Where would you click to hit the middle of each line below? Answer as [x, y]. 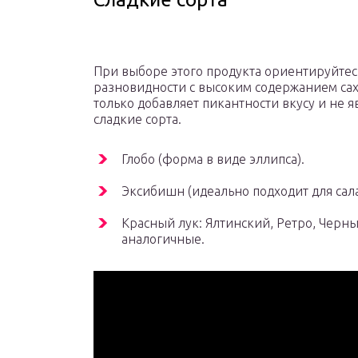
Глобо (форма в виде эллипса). [213, 159]
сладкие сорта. [137, 119]
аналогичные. [163, 239]
